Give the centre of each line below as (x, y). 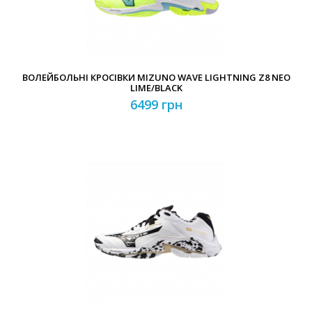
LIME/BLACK (156, 88)
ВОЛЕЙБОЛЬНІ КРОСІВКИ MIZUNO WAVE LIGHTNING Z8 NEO (156, 77)
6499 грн (156, 104)
